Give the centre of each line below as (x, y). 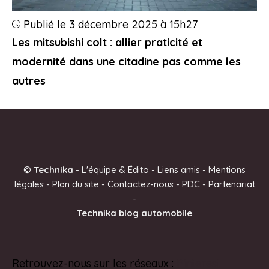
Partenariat (231, 184)
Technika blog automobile (134, 213)
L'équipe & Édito (115, 170)
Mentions (227, 170)
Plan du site (75, 184)
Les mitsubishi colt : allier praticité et (107, 43)
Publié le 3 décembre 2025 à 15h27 (110, 25)
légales (29, 184)
